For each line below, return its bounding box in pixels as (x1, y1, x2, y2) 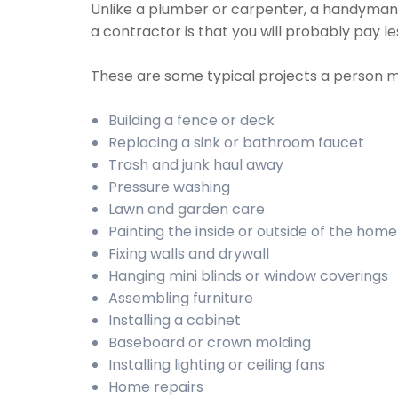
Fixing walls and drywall (108, 243, 269, 264)
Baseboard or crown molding (108, 332, 311, 353)
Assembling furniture (108, 288, 253, 308)
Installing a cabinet (108, 310, 241, 330)
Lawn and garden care (108, 199, 265, 219)
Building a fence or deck (108, 110, 275, 131)
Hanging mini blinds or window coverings (108, 266, 388, 286)
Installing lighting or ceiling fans (108, 354, 325, 375)
